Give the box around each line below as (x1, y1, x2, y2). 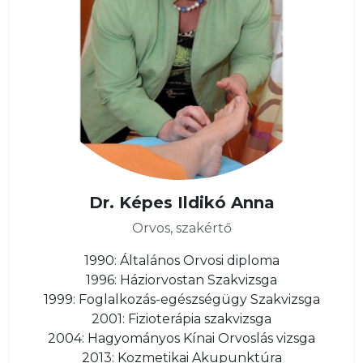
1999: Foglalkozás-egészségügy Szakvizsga (43, 292, 320, 307)
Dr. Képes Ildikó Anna (88, 193, 275, 212)
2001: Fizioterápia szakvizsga (92, 311, 271, 327)
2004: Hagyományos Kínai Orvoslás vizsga (48, 331, 315, 346)
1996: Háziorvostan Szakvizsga (86, 272, 277, 288)
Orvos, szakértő (131, 220, 232, 236)
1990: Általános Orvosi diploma (83, 253, 280, 268)
